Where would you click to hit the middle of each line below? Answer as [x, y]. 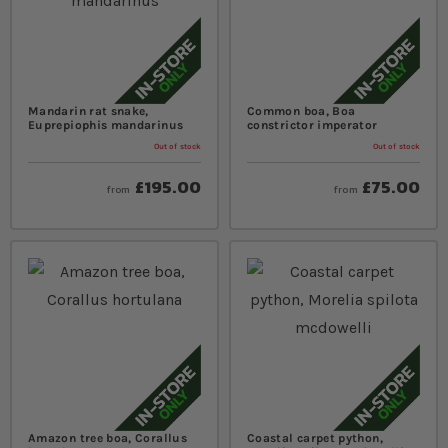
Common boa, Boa [301, 110]
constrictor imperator [312, 124]
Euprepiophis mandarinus [106, 124]
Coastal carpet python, [315, 437]
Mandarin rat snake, [88, 110]
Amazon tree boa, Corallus [107, 437]
